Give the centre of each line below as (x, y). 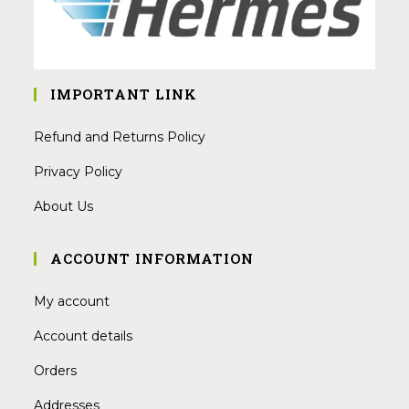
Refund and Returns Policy (120, 137)
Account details (84, 336)
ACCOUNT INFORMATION (152, 259)
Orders (56, 371)
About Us (64, 207)
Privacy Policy (79, 172)
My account (72, 302)
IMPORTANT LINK (124, 94)
